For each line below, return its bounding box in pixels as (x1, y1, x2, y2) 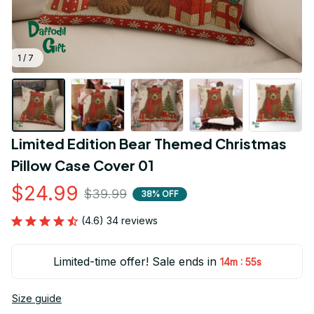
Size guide (12, 292, 62, 305)
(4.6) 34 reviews (81, 214, 158, 227)
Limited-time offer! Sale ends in (53, 254, 217, 269)
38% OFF (141, 188, 179, 199)
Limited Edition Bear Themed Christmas (11, 135, 287, 153)
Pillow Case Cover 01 (11, 156, 154, 175)
